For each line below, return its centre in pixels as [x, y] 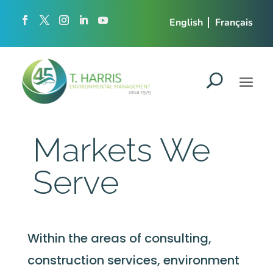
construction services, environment [133, 260]
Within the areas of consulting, [119, 238]
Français [234, 23]
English [186, 23]
